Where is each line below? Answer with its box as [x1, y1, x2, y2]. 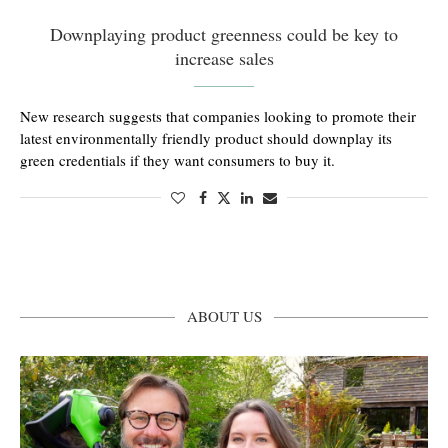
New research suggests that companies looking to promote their [20, 106, 416, 126]
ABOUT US [186, 306, 262, 326]
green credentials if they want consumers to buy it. [20, 150, 335, 170]
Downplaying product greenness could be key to [50, 22, 398, 46]
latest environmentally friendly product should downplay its [20, 128, 392, 148]
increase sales [174, 46, 274, 70]
